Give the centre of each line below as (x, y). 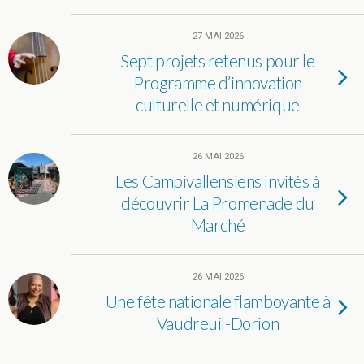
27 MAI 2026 (218, 36)
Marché (218, 225)
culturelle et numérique (218, 104)
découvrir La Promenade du (218, 203)
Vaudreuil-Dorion (218, 323)
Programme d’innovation (218, 82)
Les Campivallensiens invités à (218, 181)
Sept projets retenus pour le (218, 61)
